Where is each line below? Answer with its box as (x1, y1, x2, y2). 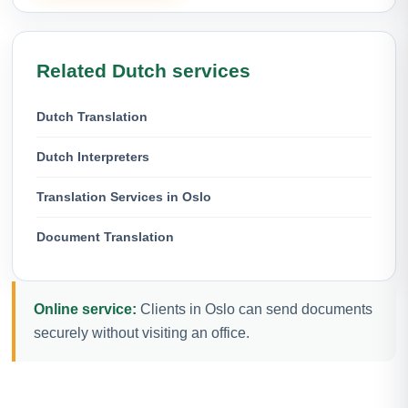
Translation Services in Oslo (36, 189, 211, 204)
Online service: (34, 301, 137, 317)
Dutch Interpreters (36, 148, 149, 164)
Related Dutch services (36, 59, 250, 81)
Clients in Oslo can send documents (137, 301, 372, 317)
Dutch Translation (36, 108, 148, 124)
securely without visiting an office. (34, 324, 250, 341)
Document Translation (36, 229, 174, 244)
